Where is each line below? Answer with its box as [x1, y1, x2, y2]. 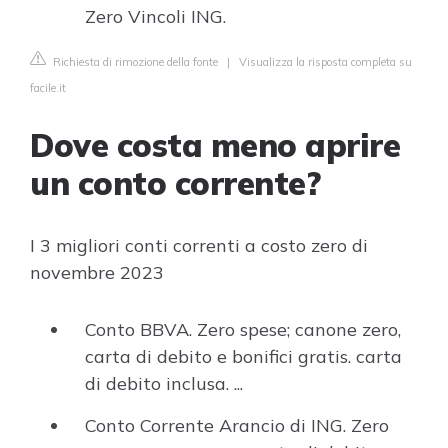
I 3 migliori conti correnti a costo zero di [30, 234, 368, 257]
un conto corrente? [30, 163, 320, 203]
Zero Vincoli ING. [85, 5, 226, 28]
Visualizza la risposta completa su [239, 55, 412, 69]
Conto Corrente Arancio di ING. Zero [85, 414, 389, 437]
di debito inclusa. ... [85, 372, 243, 395]
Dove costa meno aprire [30, 125, 400, 165]
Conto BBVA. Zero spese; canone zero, [85, 318, 401, 341]
